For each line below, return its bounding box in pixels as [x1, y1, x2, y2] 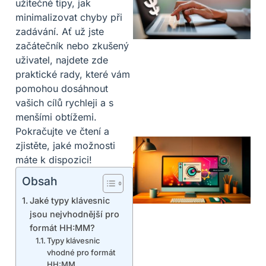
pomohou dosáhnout [15, 83, 108, 95]
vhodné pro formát [47, 248, 116, 258]
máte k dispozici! [15, 154, 92, 166]
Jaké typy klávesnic [29, 195, 110, 206]
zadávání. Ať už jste [15, 26, 104, 38]
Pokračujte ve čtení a [15, 125, 109, 138]
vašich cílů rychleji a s [15, 97, 113, 109]
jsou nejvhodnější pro [29, 209, 119, 220]
